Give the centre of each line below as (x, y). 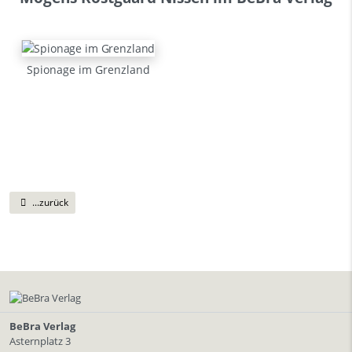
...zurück (49, 203)
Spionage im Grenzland (88, 70)
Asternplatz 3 (40, 341)
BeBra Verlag (42, 326)
